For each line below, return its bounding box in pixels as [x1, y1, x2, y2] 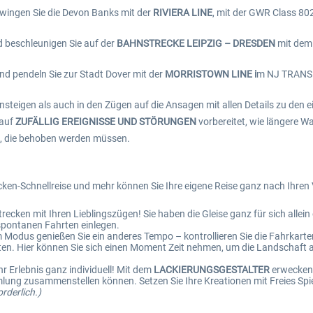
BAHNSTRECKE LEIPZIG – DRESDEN [117, 38, 275, 49]
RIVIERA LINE [153, 7, 212, 18]
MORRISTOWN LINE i [165, 68, 256, 80]
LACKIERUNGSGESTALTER [154, 264, 270, 275]
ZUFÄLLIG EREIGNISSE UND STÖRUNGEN [15, 116, 196, 127]
